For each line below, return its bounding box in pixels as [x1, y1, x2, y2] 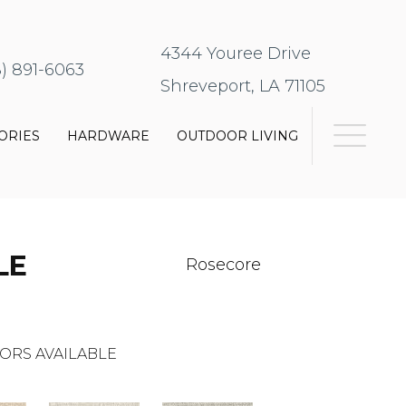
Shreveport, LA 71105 [160, 76, 326, 97]
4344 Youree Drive [160, 43, 312, 64]
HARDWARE [67, 128, 150, 145]
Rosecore [185, 254, 261, 275]
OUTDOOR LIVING [177, 128, 299, 145]
